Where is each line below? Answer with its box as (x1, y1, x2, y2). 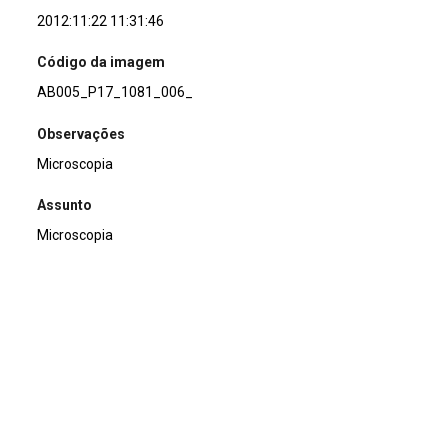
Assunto (37, 196, 93, 213)
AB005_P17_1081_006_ (37, 84, 194, 101)
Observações (37, 125, 126, 142)
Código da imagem (37, 54, 166, 71)
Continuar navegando (37, 358, 217, 380)
